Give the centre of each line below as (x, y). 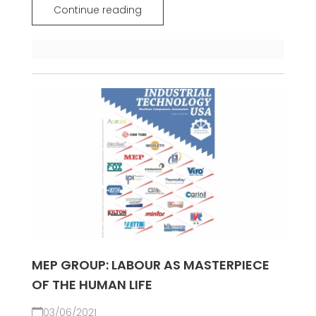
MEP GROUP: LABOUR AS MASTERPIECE (150, 265)
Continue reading (97, 10)
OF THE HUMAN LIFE (92, 285)
